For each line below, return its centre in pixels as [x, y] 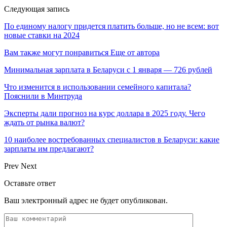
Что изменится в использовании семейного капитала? [98, 87]
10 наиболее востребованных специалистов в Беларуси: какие [112, 139]
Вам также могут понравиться [56, 52]
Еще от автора [135, 52]
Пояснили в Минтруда [43, 96]
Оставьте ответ [30, 183]
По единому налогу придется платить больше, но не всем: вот [111, 26]
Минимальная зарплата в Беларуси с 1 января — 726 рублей [108, 69]
